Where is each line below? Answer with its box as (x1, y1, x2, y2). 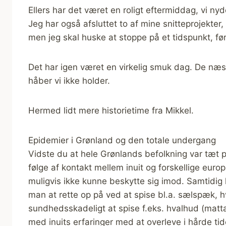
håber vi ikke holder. (28, 75, 110, 86)
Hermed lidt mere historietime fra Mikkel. (28, 105, 194, 116)
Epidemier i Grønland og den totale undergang (28, 135, 216, 145)
